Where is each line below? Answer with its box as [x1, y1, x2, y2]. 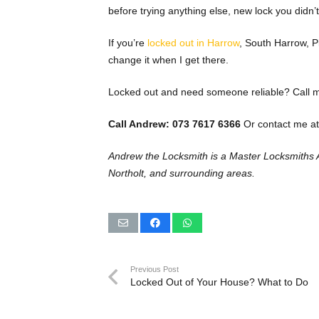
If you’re [108, 37, 147, 49]
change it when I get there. [108, 54, 229, 66]
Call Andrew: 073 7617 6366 [108, 118, 241, 130]
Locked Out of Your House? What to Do [130, 276, 308, 288]
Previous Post [130, 265, 179, 274]
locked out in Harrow [147, 37, 239, 49]
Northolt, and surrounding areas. [108, 167, 255, 179]
